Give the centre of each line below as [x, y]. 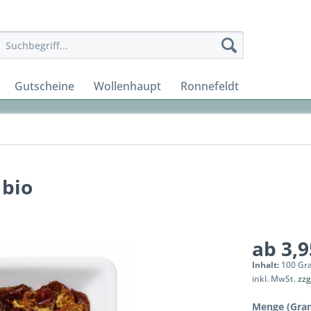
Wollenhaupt [127, 86]
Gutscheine [44, 86]
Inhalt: [267, 265]
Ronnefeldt [210, 86]
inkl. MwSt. [275, 279]
